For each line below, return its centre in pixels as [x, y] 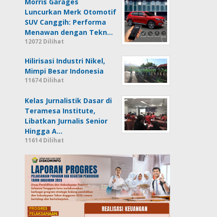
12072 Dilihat [45, 42]
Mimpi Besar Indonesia [64, 71]
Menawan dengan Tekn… [69, 32]
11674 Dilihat [45, 80]
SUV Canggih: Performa [66, 22]
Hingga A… [44, 131]
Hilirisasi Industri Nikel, [65, 61]
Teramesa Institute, [60, 111]
